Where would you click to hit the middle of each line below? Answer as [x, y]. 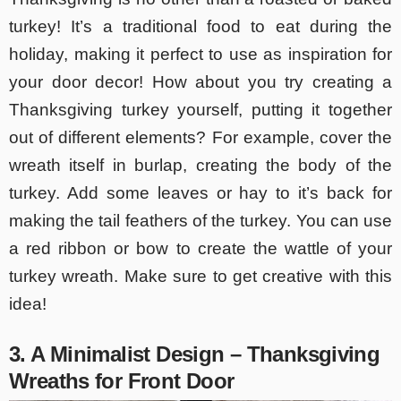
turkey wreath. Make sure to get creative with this [200, 276]
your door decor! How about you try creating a [200, 81]
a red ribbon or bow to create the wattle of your [200, 248]
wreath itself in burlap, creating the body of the [200, 165]
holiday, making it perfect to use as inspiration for [200, 54]
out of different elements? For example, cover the [200, 137]
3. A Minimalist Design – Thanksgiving [195, 354]
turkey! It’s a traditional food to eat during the [200, 26]
